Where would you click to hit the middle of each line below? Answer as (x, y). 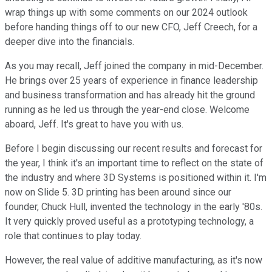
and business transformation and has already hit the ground (130, 95)
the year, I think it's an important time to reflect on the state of (134, 163)
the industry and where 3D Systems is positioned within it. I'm (136, 178)
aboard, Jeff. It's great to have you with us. (94, 124)
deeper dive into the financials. (70, 42)
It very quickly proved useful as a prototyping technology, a (129, 222)
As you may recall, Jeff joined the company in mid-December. (134, 66)
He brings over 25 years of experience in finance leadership (131, 81)
